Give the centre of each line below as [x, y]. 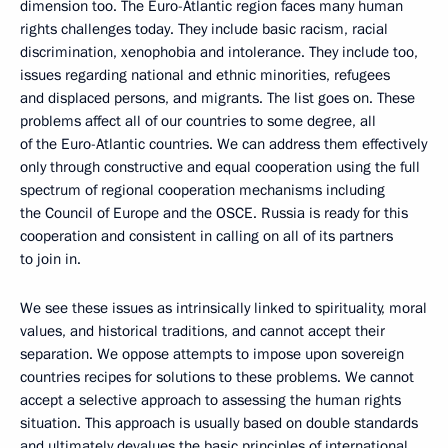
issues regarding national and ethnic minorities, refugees [205, 74]
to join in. [52, 258]
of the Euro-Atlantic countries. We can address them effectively [223, 143]
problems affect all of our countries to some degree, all [198, 120]
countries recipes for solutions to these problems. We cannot [217, 376]
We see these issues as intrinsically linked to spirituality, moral [223, 307]
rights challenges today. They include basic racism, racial [204, 28]
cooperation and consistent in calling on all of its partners [206, 235]
